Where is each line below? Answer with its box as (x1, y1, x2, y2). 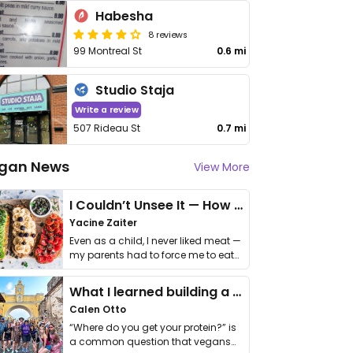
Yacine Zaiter (69, 216, 137, 229)
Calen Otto (69, 303, 126, 316)
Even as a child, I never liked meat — (69, 234, 241, 247)
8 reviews (148, 28, 188, 40)
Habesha (95, 7, 154, 25)
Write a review (74, 103, 139, 117)
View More (194, 159, 250, 175)
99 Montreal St (73, 44, 143, 58)
